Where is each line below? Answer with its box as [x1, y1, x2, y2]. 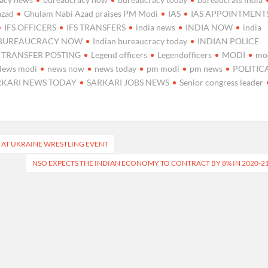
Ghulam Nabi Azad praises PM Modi [24, 8, 159, 19]
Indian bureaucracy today [93, 35, 188, 46]
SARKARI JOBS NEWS [87, 77, 170, 87]
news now [47, 63, 85, 74]
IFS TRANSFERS [66, 22, 126, 32]
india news [136, 22, 176, 32]
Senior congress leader [179, 77, 264, 87]
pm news [190, 63, 223, 74]
